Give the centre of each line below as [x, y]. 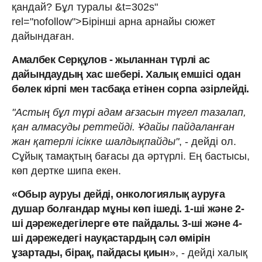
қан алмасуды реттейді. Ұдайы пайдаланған [123, 127]
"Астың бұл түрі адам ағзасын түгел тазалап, [129, 112]
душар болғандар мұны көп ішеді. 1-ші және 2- [128, 208]
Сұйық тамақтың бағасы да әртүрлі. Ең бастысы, [131, 156]
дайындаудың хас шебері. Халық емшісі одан [126, 74]
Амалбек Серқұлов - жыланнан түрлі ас [111, 59]
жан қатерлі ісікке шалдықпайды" [95, 141]
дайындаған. [43, 36]
